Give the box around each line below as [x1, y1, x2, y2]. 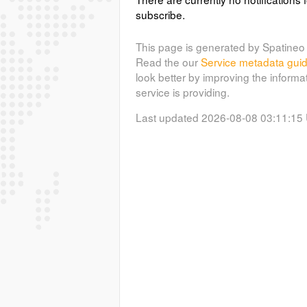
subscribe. [135, 7, 185, 23]
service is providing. [135, 84, 230, 99]
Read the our [135, 53, 201, 69]
